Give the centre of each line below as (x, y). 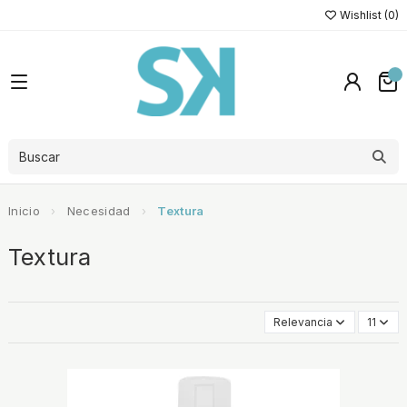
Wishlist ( (362, 15)
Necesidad (99, 211)
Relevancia (303, 322)
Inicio (24, 211)
